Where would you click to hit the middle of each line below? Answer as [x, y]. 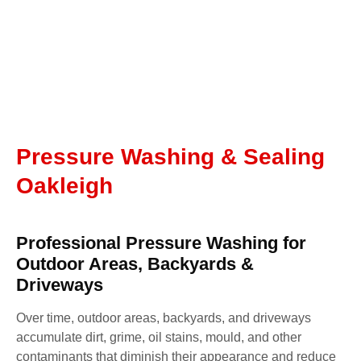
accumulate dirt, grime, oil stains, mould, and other [159, 337]
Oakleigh [64, 185]
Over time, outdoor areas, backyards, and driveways [164, 317]
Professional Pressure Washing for [161, 243]
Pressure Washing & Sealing [170, 156]
